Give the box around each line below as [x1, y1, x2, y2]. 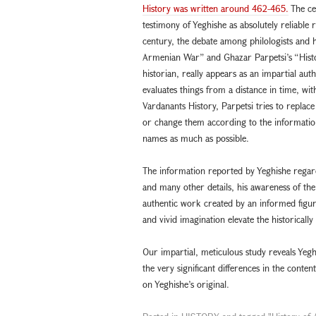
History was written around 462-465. [142, 1, 288, 15]
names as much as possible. [142, 131, 249, 145]
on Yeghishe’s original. [142, 277, 229, 291]
